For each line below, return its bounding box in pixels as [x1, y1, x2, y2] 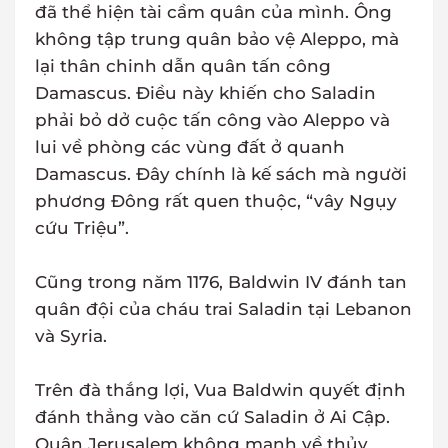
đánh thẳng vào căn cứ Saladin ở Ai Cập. [35, 407, 390, 428]
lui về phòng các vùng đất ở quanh [35, 137, 345, 158]
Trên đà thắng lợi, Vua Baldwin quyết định [35, 380, 406, 401]
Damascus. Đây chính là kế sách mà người [35, 164, 407, 185]
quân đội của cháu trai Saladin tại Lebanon [35, 299, 412, 320]
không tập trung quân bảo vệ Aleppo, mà [35, 29, 399, 50]
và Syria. [35, 326, 107, 347]
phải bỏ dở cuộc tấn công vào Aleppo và [35, 110, 390, 131]
